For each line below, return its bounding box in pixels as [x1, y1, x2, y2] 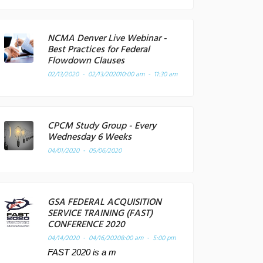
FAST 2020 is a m [48, 248, 116, 257]
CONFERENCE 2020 [48, 217, 125, 232]
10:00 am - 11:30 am [119, 69, 177, 80]
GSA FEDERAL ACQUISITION [48, 195, 161, 210]
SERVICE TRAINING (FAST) [48, 206, 153, 221]
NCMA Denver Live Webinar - [48, 31, 167, 46]
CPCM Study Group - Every [48, 119, 156, 134]
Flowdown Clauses [48, 53, 124, 69]
